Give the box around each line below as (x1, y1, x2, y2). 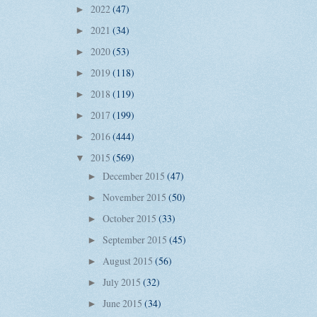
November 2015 (102, 190, 168, 204)
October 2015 (102, 211, 158, 225)
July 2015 (102, 275, 143, 289)
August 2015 (102, 253, 155, 267)
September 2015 (102, 232, 169, 246)
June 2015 (102, 296, 144, 311)
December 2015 (102, 168, 167, 183)
